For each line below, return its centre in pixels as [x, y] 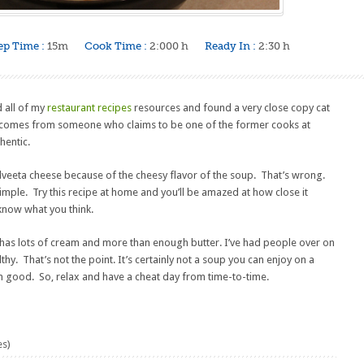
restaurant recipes [89, 108]
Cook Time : [116, 46]
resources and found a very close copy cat [231, 108]
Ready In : [230, 46]
